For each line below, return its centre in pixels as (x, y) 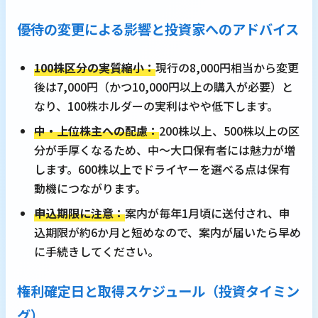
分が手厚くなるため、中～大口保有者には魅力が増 (165, 150)
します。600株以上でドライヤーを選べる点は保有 (162, 169)
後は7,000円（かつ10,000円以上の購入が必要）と (164, 87)
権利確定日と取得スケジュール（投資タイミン (158, 291)
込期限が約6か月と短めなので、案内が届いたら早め (168, 232)
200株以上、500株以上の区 (229, 131)
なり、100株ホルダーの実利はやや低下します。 (156, 106)
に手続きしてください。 (97, 252)
